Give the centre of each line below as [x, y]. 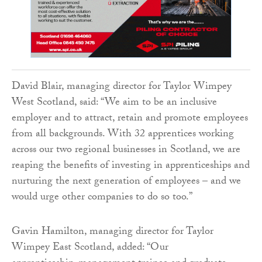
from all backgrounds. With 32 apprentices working [123, 135]
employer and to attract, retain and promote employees [130, 119]
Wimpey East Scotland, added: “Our [90, 248]
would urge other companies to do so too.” [102, 198]
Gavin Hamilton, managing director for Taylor [113, 232]
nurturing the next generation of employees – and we [126, 182]
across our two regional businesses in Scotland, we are [126, 150]
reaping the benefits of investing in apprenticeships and [131, 166]
